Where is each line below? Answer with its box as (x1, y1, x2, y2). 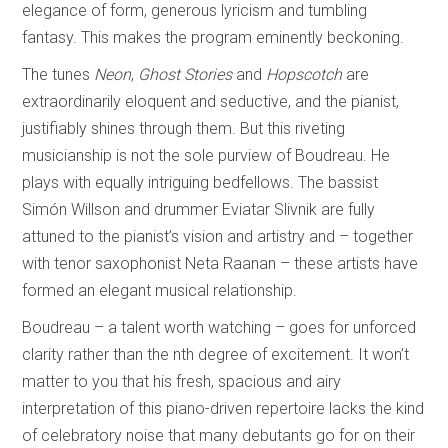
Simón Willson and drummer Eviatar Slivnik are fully (22, 200, 376, 220)
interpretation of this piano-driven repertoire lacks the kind (22, 399, 425, 419)
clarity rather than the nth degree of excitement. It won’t (22, 345, 410, 365)
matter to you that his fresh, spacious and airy (22, 372, 342, 392)
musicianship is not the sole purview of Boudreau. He (22, 146, 391, 166)
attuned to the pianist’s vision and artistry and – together (22, 227, 414, 247)
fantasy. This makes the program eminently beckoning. (22, 28, 409, 48)
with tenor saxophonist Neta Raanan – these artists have (22, 254, 419, 274)
